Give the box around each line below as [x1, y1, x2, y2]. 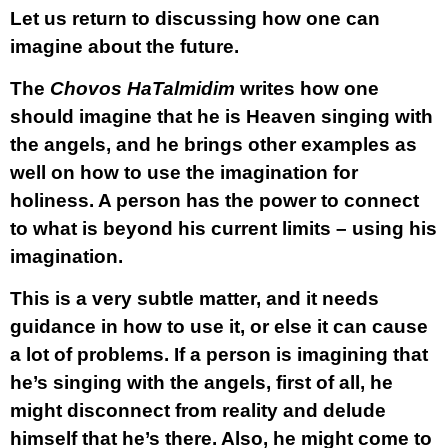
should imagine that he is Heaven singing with [10, 106, 433, 127]
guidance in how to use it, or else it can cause [10, 316, 428, 337]
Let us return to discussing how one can [10, 8, 380, 29]
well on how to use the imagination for [10, 162, 358, 183]
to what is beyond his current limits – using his [10, 218, 437, 239]
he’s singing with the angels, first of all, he [10, 372, 393, 393]
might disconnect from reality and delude [10, 400, 386, 421]
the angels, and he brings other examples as [10, 134, 417, 155]
